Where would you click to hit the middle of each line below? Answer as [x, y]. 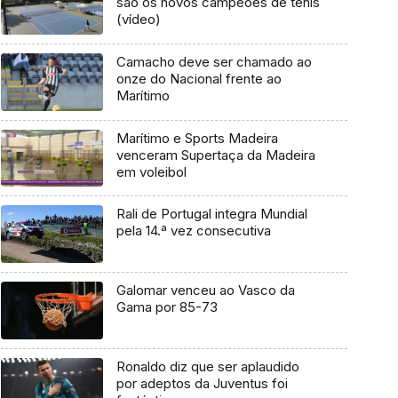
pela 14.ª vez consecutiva [193, 231]
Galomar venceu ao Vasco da [205, 291]
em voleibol [151, 171]
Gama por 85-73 [167, 307]
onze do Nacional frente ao [199, 79]
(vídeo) [138, 20]
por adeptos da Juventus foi [202, 383]
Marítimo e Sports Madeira [197, 138]
